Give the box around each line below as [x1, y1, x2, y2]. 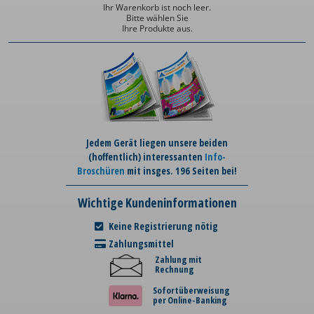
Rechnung [155, 263, 194, 276]
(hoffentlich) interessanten [88, 150, 205, 164]
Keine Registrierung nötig [109, 219, 218, 233]
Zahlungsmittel [109, 237, 174, 251]
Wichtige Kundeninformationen [77, 194, 237, 212]
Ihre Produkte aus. [121, 22, 193, 35]
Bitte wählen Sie [125, 12, 189, 25]
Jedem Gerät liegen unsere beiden [86, 136, 228, 150]
